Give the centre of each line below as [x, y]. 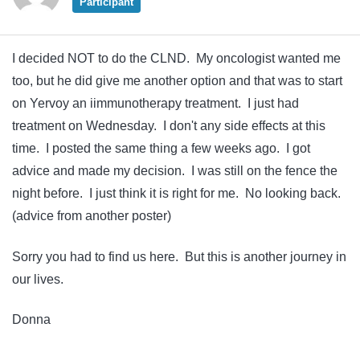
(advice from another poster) [92, 216]
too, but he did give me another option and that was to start [177, 81]
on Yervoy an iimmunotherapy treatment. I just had [155, 104]
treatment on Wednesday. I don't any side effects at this [169, 126]
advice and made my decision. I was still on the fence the [175, 171]
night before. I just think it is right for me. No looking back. [178, 194]
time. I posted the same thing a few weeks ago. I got [161, 149]
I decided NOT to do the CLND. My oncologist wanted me [176, 59]
